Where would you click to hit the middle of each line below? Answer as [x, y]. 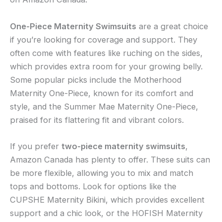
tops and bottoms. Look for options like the [93, 186]
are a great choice [172, 26]
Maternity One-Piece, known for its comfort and [102, 93]
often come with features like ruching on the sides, [106, 53]
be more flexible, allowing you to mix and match [102, 173]
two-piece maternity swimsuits [123, 146]
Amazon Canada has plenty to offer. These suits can [110, 159]
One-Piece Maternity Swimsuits [73, 26]
